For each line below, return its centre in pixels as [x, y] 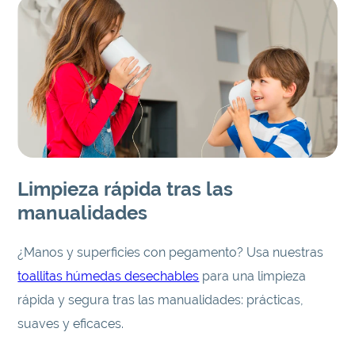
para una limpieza [253, 276]
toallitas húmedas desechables [109, 276]
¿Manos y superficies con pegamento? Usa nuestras [171, 252]
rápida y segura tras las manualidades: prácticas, [161, 300]
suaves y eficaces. [71, 323]
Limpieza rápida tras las [126, 189]
